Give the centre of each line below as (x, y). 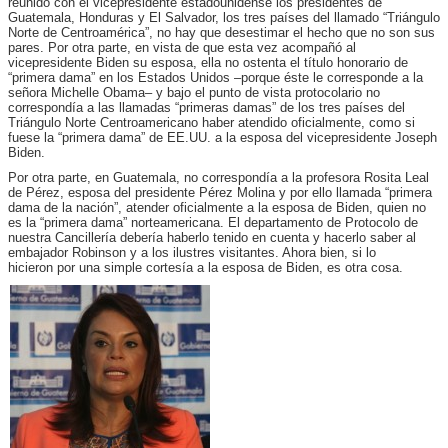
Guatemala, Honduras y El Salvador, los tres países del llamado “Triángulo (224, 17)
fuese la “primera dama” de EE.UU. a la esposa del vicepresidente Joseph (222, 137)
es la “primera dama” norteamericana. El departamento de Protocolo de (213, 222)
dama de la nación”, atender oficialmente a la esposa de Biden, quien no (217, 207)
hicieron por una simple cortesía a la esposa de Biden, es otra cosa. (205, 267)
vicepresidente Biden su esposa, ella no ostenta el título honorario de (208, 62)
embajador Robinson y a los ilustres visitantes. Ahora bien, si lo (192, 252)
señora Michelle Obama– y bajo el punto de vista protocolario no (194, 92)
